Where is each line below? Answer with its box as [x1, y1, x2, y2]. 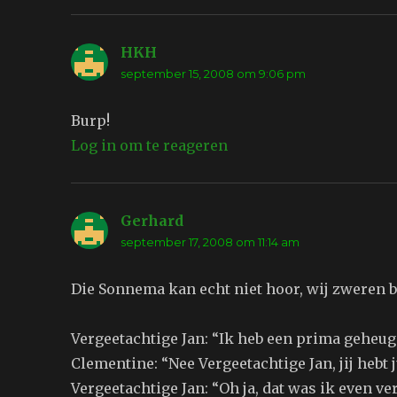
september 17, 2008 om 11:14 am [121, 235, 300, 250]
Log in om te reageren [71, 136, 229, 155]
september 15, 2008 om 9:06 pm [121, 66, 307, 82]
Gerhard [121, 212, 184, 230]
